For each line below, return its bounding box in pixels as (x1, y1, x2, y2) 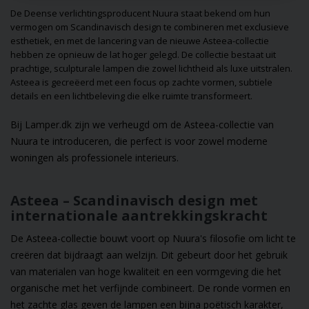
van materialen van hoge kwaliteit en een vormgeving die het (10, 265, 281, 279)
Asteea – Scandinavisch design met (10, 191, 258, 210)
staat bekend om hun (179, 7, 270, 20)
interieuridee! (239, 93, 291, 106)
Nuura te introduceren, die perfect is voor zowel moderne (10, 134, 268, 148)
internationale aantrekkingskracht (10, 206, 268, 226)
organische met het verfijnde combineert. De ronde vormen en (10, 281, 290, 295)
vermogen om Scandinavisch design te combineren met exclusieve (10, 21, 289, 34)
